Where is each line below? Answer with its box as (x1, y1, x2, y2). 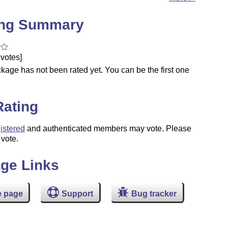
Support (62, 189, 94, 198)
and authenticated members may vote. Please (24, 124, 191, 133)
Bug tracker (131, 189, 177, 198)
